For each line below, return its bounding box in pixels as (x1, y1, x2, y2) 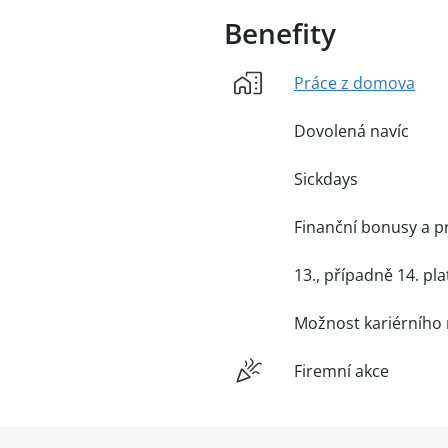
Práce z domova (294, 72, 415, 95)
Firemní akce (294, 360, 389, 383)
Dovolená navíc (294, 120, 409, 143)
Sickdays (294, 168, 358, 191)
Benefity (224, 14, 336, 53)
